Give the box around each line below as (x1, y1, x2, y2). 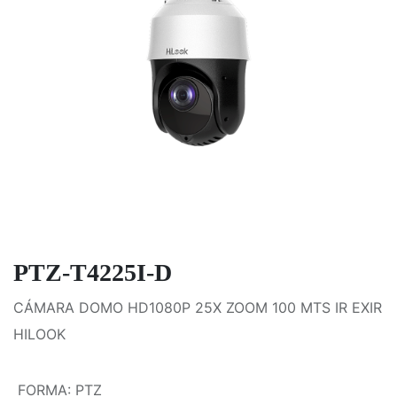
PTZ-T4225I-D (13, 259, 172, 287)
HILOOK (13, 325, 66, 344)
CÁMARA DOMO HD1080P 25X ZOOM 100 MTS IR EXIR (13, 299, 382, 317)
